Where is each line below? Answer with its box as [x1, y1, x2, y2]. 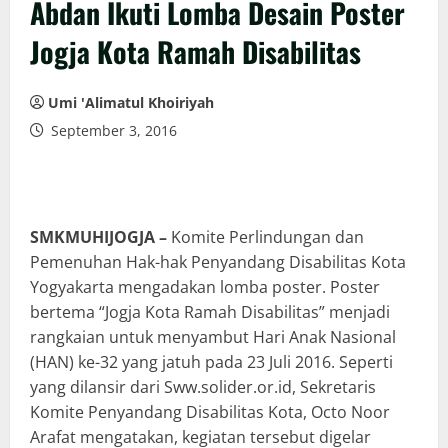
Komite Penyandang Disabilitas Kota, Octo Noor [30, 400, 390, 423]
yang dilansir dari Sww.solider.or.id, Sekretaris [30, 375, 376, 398]
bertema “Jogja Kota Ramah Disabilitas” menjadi [30, 300, 390, 323]
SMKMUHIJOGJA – [30, 225, 167, 248]
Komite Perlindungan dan [167, 225, 364, 248]
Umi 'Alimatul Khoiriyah [48, 92, 214, 112]
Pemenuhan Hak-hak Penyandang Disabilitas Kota [30, 250, 406, 273]
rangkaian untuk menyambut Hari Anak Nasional [30, 325, 396, 348]
